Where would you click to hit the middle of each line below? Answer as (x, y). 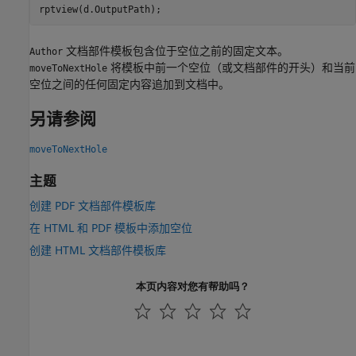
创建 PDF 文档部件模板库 (93, 205)
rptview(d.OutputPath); (100, 9)
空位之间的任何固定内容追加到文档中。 (130, 84)
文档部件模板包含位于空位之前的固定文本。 (176, 51)
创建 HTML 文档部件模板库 (98, 250)
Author (46, 52)
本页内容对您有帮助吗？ (193, 286)
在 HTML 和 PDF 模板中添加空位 (111, 227)
